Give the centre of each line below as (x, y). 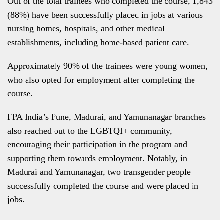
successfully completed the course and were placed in (103, 186)
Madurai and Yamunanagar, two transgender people (99, 172)
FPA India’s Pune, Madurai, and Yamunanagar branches (107, 117)
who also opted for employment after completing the (101, 80)
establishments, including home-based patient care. (98, 42)
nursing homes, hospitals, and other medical (86, 28)
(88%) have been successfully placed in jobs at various (105, 15)
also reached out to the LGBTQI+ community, (90, 131)
